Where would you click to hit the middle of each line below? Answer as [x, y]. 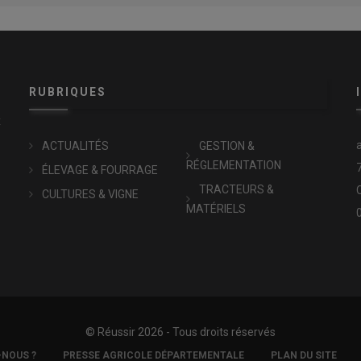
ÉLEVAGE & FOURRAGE [100, 170]
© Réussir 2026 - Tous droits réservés [180, 332]
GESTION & [226, 146]
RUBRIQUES [67, 92]
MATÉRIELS [216, 209]
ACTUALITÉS [75, 146]
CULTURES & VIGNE [90, 194]
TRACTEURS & [236, 189]
